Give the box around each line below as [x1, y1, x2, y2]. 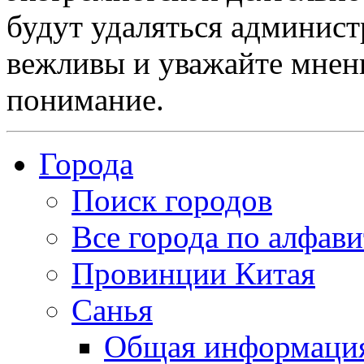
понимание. [6, 81, 164, 117]
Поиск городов [71, 182, 272, 218]
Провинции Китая [71, 255, 315, 291]
